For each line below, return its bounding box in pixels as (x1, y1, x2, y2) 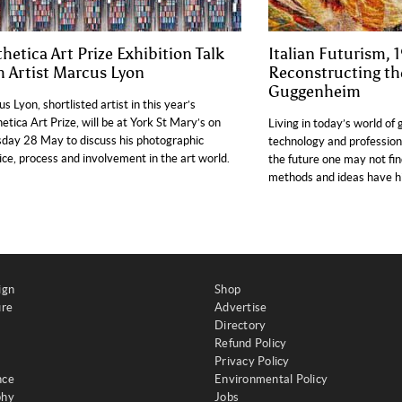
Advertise (214, 301, 267, 314)
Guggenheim (268, 82, 361, 101)
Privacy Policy (214, 354, 290, 368)
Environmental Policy (214, 372, 328, 386)
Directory (214, 319, 267, 332)
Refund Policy (214, 336, 287, 350)
